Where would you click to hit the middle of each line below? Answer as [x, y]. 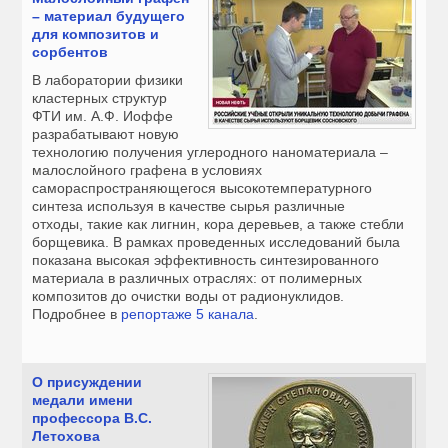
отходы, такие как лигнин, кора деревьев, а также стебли [218, 224]
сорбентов [70, 52]
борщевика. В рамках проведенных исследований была [216, 242]
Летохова [66, 436]
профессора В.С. [92, 418]
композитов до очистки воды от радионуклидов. [188, 296]
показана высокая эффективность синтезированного [206, 260]
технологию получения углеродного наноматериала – [210, 152]
